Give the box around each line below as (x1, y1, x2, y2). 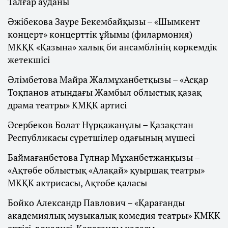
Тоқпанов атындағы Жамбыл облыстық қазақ (8, 86, 202, 99)
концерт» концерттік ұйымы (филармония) (8, 28, 192, 41)
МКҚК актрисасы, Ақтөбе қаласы (8, 177, 147, 189)
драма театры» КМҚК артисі (8, 99, 127, 111)
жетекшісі (8, 53, 50, 66)
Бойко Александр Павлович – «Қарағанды (8, 196, 185, 209)
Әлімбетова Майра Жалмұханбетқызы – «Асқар (8, 73, 208, 86)
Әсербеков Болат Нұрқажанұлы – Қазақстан (8, 119, 193, 131)
